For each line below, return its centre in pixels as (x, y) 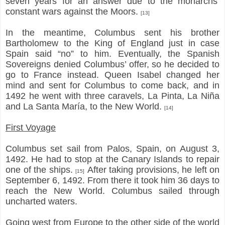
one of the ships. (40, 170)
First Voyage (31, 127)
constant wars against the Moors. (73, 11)
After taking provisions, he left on (152, 170)
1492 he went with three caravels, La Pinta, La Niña (113, 96)
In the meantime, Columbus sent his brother (113, 32)
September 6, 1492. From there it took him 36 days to (113, 180)
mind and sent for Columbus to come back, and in (113, 85)
